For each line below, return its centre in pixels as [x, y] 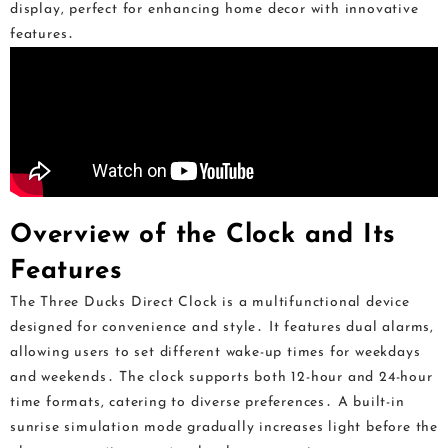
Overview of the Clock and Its [203, 235]
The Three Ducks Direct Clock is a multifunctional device [210, 302]
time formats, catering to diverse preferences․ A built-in [207, 402]
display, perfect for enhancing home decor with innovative [214, 9]
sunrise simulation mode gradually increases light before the [224, 427]
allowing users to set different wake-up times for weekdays [215, 352]
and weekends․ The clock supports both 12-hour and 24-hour [221, 377]
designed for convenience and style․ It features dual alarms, [222, 327]
